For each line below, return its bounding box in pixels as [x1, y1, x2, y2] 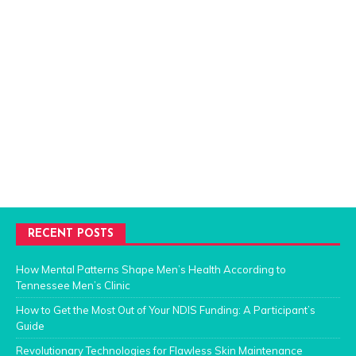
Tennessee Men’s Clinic [16, 279, 130, 292]
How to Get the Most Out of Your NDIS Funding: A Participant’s [16, 304, 315, 317]
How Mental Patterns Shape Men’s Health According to [16, 263, 286, 277]
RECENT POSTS [28, 228, 114, 241]
